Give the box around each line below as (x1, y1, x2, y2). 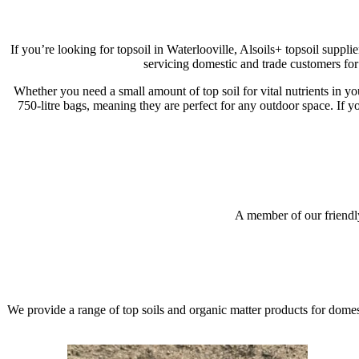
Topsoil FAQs (77, 139, 148, 154)
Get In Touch (6, 235, 74, 249)
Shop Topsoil (6, 139, 74, 154)
